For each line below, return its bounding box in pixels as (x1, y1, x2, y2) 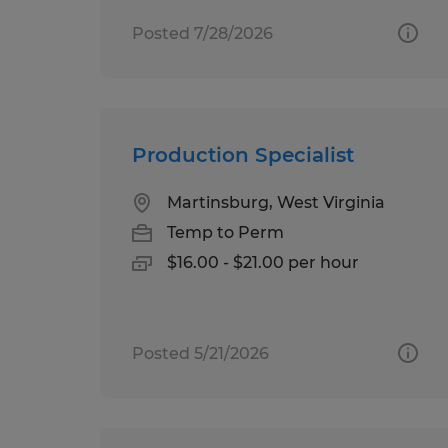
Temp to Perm (167, 222, 284, 242)
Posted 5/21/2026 (132, 343, 269, 363)
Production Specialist (132, 142, 354, 167)
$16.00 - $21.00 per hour (167, 252, 359, 272)
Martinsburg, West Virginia (167, 192, 385, 212)
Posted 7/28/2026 (132, 23, 273, 43)
